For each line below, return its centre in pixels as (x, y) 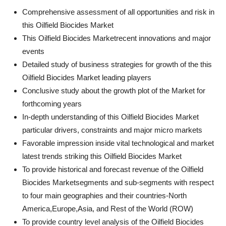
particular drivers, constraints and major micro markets (112, 130)
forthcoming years (52, 104)
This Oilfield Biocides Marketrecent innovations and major (117, 38)
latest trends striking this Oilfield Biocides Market (102, 156)
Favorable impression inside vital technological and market (118, 143)
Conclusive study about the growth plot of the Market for (114, 91)
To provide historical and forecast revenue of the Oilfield (113, 169)
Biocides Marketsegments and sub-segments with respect (118, 182)
